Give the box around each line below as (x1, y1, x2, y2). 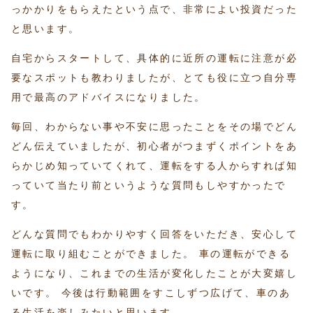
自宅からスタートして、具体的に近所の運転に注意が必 (11, 52, 298, 64)
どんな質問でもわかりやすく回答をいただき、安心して (11, 228, 298, 240)
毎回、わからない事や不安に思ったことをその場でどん (11, 121, 298, 133)
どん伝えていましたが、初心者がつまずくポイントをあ (11, 140, 298, 152)
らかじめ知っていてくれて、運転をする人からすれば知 (11, 160, 298, 172)
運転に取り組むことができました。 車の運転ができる (11, 248, 291, 260)
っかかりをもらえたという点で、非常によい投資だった (11, 3, 298, 15)
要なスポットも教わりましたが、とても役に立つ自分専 (11, 72, 298, 84)
